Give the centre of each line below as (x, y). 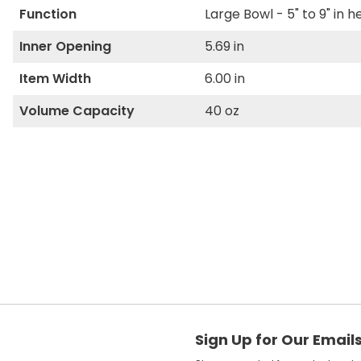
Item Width (55, 79)
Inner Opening (65, 46)
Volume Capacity (77, 111)
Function (48, 14)
